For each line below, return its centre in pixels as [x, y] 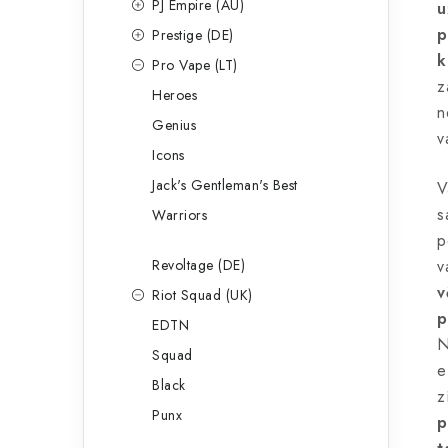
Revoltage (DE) [198, 265]
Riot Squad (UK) [202, 295]
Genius [174, 125]
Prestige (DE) [193, 35]
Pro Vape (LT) [195, 65]
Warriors [179, 215]
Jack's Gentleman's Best [225, 185]
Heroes [174, 95]
